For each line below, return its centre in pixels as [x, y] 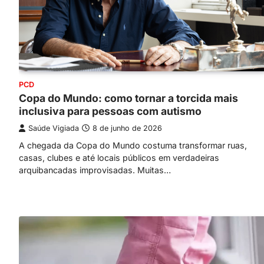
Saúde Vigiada [54, 128]
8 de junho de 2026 [127, 128]
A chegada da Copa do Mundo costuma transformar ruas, [133, 145]
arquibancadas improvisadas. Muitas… [95, 170]
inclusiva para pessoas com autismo [110, 111]
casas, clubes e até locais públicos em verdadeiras [119, 158]
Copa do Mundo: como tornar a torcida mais [128, 98]
